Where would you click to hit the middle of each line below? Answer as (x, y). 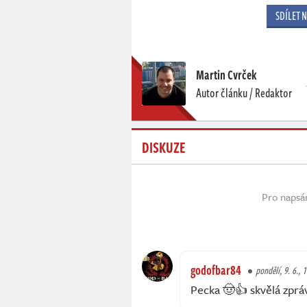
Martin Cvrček (226, 74)
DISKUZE (164, 146)
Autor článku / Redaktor (244, 92)
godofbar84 (216, 270)
